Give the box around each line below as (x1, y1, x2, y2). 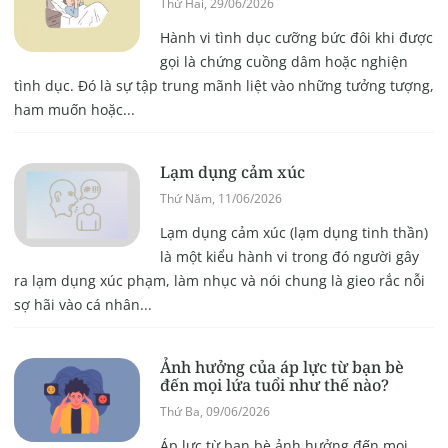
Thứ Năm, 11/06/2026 (159, 190, 282, 208)
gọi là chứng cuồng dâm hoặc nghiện (159, 52, 408, 72)
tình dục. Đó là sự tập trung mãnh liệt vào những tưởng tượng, (13, 76, 434, 96)
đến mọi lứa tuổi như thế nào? (159, 374, 389, 397)
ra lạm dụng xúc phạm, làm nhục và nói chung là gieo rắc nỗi (13, 271, 425, 291)
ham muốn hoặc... (13, 100, 135, 120)
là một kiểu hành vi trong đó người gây (159, 247, 419, 267)
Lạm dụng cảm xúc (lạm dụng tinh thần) (159, 223, 428, 243)
